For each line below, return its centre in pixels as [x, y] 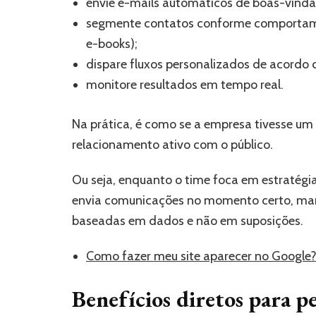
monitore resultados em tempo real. [185, 84]
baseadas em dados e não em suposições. [188, 220]
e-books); [112, 43]
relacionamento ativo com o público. [172, 144]
